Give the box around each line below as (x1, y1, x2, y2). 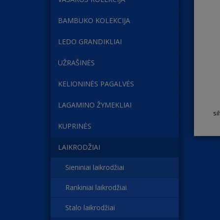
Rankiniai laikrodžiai (65, 183, 127, 192)
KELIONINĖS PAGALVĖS (58, 79, 134, 88)
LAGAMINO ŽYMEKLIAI (58, 100, 132, 110)
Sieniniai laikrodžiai (65, 163, 124, 172)
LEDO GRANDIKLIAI (58, 37, 122, 46)
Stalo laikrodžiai (65, 203, 115, 212)
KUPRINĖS (58, 121, 91, 131)
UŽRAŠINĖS (58, 58, 95, 67)
